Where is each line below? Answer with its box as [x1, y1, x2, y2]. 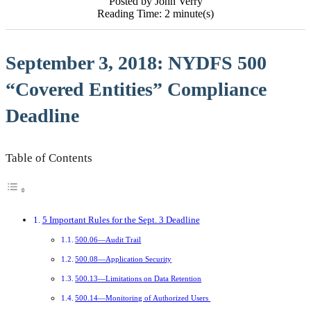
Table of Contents [6, 151, 92, 165]
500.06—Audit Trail [75, 235, 142, 244]
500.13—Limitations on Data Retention [75, 274, 202, 283]
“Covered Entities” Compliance [6, 78, 267, 100]
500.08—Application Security [75, 254, 172, 263]
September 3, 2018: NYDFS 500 [6, 51, 267, 74]
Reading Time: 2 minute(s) [97, 7, 214, 19]
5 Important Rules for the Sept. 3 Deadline [42, 215, 200, 225]
